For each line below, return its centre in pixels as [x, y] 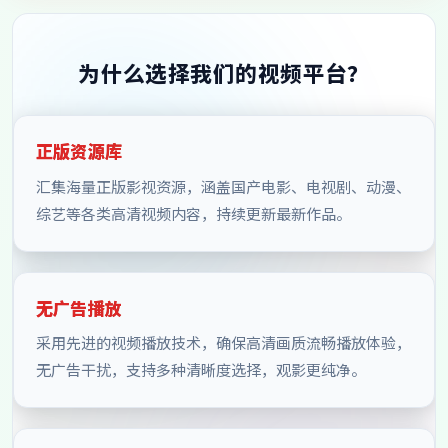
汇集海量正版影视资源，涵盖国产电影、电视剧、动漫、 [223, 186]
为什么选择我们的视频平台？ [224, 73]
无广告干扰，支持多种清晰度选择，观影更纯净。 [200, 369]
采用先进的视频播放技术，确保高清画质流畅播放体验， [223, 342]
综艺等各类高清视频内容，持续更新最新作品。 [193, 213]
